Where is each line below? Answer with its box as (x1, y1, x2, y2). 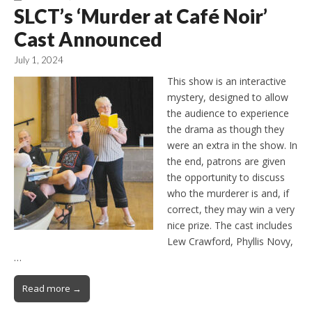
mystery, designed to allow (167, 90, 288, 104)
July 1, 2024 (14, 54, 63, 66)
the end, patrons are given (167, 154, 286, 168)
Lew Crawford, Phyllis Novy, (167, 234, 293, 248)
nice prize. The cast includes (167, 218, 292, 232)
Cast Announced (14, 27, 162, 52)
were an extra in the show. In (167, 138, 297, 152)
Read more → (22, 281, 81, 295)
